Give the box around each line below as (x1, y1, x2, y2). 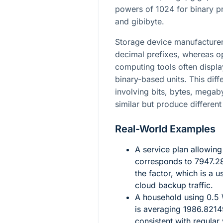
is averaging (135, 204, 183, 215)
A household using (135, 192, 207, 203)
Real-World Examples (115, 123, 216, 135)
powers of (115, 4, 156, 14)
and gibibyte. (115, 16, 164, 27)
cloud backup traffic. (135, 180, 213, 191)
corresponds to (135, 156, 195, 167)
